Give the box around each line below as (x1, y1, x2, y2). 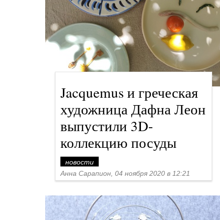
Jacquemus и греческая (60, 82, 198, 102)
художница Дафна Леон (60, 99, 206, 118)
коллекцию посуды (60, 133, 176, 152)
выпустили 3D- (60, 116, 153, 135)
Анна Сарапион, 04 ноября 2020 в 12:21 (60, 169, 190, 177)
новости (65, 158, 94, 166)
